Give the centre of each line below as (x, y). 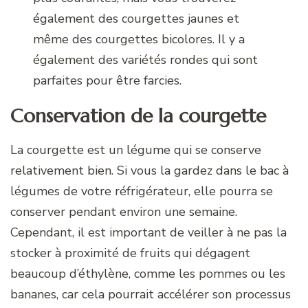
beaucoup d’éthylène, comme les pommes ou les (148, 274)
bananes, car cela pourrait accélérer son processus (151, 295)
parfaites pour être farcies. (108, 80)
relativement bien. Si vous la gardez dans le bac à (150, 171)
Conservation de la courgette (138, 115)
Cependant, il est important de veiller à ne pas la (148, 233)
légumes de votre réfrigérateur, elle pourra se (142, 191)
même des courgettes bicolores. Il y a (139, 39)
